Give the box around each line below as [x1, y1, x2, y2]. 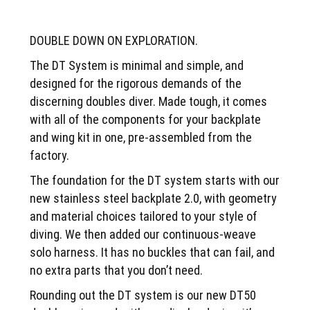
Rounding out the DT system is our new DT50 [30, 288, 257, 303]
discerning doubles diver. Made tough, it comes [30, 94, 268, 109]
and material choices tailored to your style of [30, 209, 258, 224]
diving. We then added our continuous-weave [30, 227, 257, 242]
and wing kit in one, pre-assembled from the [30, 130, 253, 145]
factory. [30, 148, 73, 163]
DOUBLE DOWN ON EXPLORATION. [30, 33, 201, 48]
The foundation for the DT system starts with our [30, 173, 280, 188]
